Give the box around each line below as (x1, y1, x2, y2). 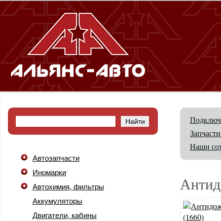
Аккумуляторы (33, 197, 82, 205)
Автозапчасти (33, 154, 79, 162)
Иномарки (33, 168, 66, 177)
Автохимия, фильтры (33, 183, 104, 191)
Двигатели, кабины (33, 211, 97, 220)
